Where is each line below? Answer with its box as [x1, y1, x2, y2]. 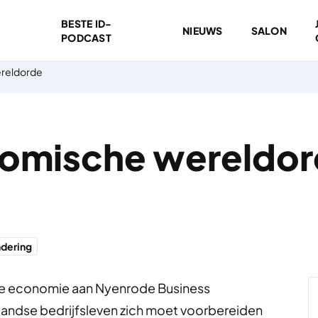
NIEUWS [182, 24, 223, 37]
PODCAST [60, 31, 111, 44]
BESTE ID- [60, 17, 112, 30]
